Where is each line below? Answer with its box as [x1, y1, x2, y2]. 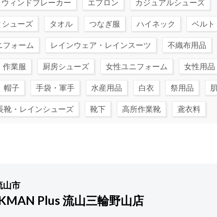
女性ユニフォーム [106, 62, 168, 71]
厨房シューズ [43, 62, 89, 71]
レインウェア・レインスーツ [50, 40, 151, 49]
